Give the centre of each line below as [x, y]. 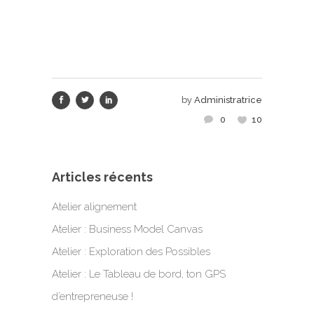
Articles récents [102, 177]
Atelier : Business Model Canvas [127, 230]
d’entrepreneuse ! [93, 297]
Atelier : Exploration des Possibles [131, 252]
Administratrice [228, 100]
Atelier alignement [94, 207]
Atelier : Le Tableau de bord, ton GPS [139, 274]
